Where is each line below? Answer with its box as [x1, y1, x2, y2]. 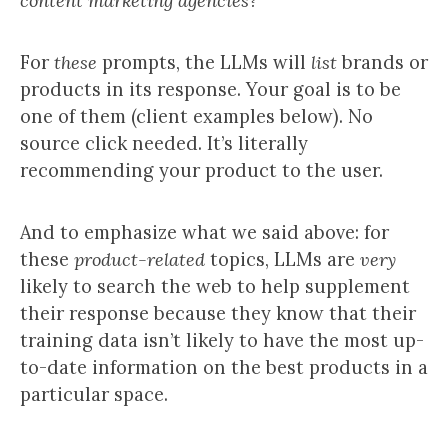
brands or [337, 51, 428, 74]
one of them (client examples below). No [20, 105, 373, 128]
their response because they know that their [20, 302, 416, 325]
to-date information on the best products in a [20, 356, 428, 379]
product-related [74, 248, 205, 271]
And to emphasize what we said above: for [20, 221, 389, 244]
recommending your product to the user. [20, 159, 383, 182]
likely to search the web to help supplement [20, 275, 410, 298]
